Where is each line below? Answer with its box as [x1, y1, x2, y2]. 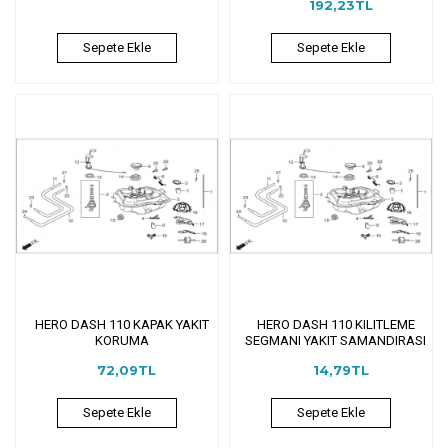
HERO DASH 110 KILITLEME [256, 316, 415, 332]
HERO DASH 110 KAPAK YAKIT [34, 316, 209, 332]
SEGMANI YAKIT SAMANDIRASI [245, 332, 427, 348]
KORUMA [94, 332, 149, 348]
